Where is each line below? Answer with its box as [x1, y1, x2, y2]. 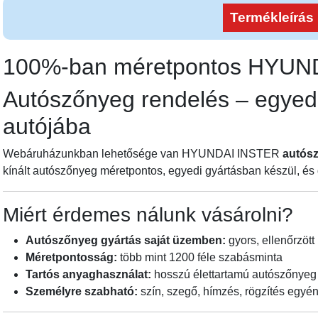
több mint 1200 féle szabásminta [117, 251, 283, 264]
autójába [3, 114, 91, 140]
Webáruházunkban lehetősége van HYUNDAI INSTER [3, 148, 283, 160]
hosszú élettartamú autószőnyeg [151, 268, 317, 281]
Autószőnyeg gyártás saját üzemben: [26, 234, 226, 247]
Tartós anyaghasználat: [26, 268, 151, 281]
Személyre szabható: [26, 285, 138, 298]
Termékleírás [229, 9, 314, 25]
